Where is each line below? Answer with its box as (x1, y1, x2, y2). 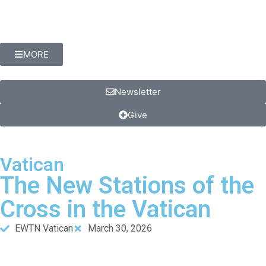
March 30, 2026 (88, 223, 152, 234)
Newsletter (114, 86, 161, 97)
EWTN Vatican (15, 223, 73, 234)
